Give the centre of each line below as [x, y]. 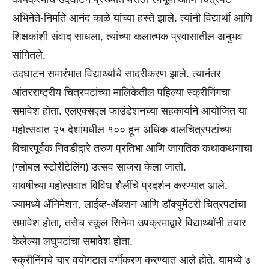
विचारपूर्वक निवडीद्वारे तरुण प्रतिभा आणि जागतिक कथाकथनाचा [132, 148]
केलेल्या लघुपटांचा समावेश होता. [72, 241]
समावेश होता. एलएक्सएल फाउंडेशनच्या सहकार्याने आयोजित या [129, 111]
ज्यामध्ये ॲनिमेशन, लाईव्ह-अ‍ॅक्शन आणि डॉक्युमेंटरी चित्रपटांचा [129, 204]
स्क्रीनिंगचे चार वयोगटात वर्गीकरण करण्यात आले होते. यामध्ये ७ [131, 260]
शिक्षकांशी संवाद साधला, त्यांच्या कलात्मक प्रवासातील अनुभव [127, 36]
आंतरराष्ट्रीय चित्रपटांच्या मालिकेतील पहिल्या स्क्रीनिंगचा [121, 92]
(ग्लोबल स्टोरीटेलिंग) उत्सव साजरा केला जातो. [99, 167]
